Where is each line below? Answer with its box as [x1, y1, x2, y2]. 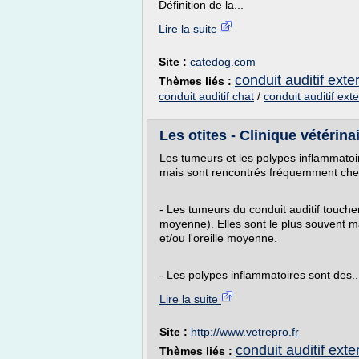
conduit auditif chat [159, 90, 254, 103]
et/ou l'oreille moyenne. [159, 232, 277, 244]
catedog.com [190, 55, 256, 68]
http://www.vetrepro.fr [191, 325, 299, 338]
